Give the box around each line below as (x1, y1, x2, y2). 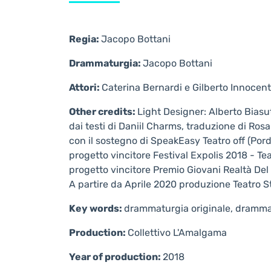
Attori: (69, 82, 102, 93)
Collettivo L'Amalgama (128, 227, 227, 238)
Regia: (69, 33, 101, 45)
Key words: (69, 203, 124, 214)
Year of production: (69, 251, 163, 263)
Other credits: (69, 106, 137, 117)
